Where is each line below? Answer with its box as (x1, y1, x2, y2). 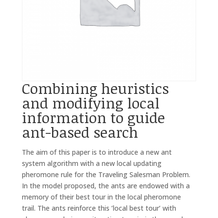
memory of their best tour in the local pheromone (21, 192, 181, 202)
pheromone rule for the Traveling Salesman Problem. (21, 170, 190, 180)
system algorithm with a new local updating (21, 159, 162, 168)
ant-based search (21, 122, 138, 143)
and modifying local (21, 93, 160, 113)
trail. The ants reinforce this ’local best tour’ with (21, 203, 176, 213)
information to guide (21, 108, 165, 128)
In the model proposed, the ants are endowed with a (21, 181, 190, 191)
